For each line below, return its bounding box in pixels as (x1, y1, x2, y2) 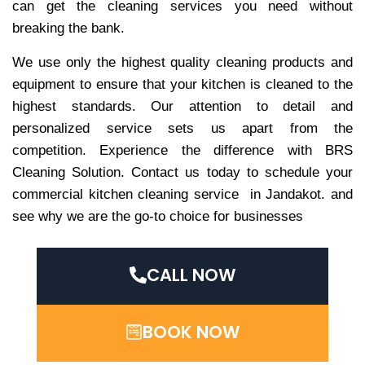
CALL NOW (146, 262, 236, 287)
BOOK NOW (142, 319, 240, 344)
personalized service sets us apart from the (12, 120, 353, 136)
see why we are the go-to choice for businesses (12, 208, 303, 224)
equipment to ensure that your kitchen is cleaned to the (12, 76, 353, 92)
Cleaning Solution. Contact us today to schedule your (12, 164, 353, 180)
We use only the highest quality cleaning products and (12, 54, 353, 70)
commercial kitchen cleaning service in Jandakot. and (12, 186, 353, 202)
